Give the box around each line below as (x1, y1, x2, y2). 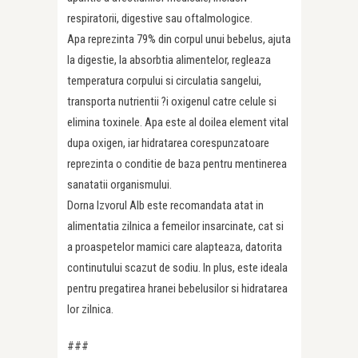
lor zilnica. (67, 302, 113, 317)
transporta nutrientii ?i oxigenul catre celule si (67, 94, 276, 109)
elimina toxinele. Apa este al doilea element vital (67, 115, 288, 130)
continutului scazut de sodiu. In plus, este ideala (67, 261, 288, 276)
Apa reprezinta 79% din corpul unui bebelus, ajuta (67, 32, 291, 47)
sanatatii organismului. (67, 177, 172, 193)
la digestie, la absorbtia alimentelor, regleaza (67, 53, 271, 68)
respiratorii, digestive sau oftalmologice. (67, 11, 253, 26)
